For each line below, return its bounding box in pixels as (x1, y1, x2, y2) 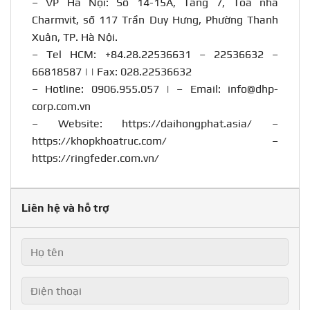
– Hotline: (32, 82, 91, 96)
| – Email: (158, 82, 228, 96)
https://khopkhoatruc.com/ (32, 134, 167, 148)
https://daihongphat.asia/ (122, 117, 253, 131)
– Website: (32, 117, 122, 131)
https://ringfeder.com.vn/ (32, 152, 159, 165)
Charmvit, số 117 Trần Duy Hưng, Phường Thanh (32, 13, 278, 27)
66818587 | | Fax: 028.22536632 (32, 65, 192, 79)
